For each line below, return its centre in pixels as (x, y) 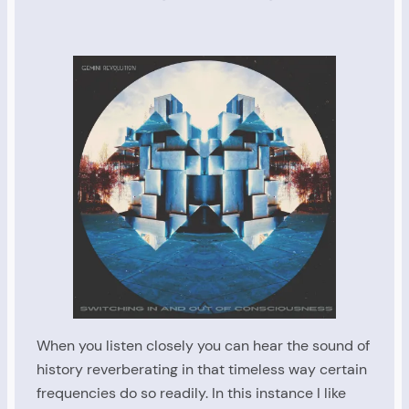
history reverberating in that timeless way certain (202, 369)
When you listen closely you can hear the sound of (203, 345)
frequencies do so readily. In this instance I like (191, 393)
